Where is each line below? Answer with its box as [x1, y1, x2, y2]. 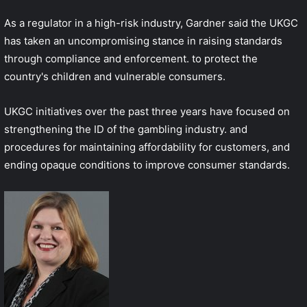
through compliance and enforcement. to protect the [4, 51, 258, 65]
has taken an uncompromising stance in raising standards [4, 34, 282, 47]
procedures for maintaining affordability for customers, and [4, 140, 290, 153]
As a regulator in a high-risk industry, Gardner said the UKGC [4, 16, 298, 29]
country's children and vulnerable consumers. [4, 69, 225, 83]
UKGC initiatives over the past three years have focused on [4, 104, 290, 118]
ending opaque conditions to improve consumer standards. [4, 158, 290, 171]
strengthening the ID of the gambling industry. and [4, 122, 247, 136]
